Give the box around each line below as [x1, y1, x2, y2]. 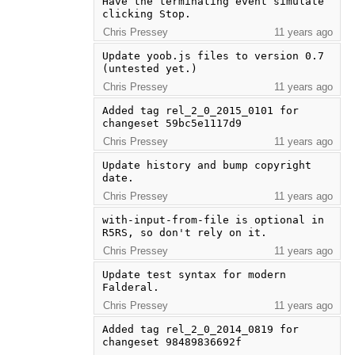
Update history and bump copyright [101, 158, 311, 171]
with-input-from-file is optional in [101, 213, 324, 226]
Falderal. [101, 281, 159, 293]
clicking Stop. [101, 7, 191, 20]
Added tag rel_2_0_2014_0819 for [101, 323, 299, 335]
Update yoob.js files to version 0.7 [101, 49, 324, 62]
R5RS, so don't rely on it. [101, 226, 267, 239]
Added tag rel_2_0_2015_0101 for [101, 104, 299, 116]
